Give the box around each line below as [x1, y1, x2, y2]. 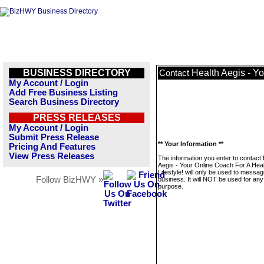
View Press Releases [9, 151, 94, 161]
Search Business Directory [9, 97, 119, 107]
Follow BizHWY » [36, 175, 103, 184]
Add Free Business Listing [9, 88, 118, 97]
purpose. [158, 183, 183, 190]
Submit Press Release [9, 133, 99, 142]
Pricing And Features [9, 142, 95, 151]
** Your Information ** [158, 140, 223, 147]
